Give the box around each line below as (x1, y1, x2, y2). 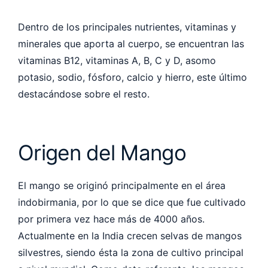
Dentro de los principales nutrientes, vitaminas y (18, 20, 236, 33)
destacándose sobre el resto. (18, 87, 153, 100)
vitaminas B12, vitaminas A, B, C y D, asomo (18, 54, 216, 66)
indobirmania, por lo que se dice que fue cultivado (18, 196, 246, 208)
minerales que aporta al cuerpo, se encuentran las (18, 37, 244, 50)
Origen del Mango (18, 139, 192, 165)
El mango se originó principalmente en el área (18, 179, 226, 191)
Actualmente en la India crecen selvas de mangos (18, 229, 242, 242)
